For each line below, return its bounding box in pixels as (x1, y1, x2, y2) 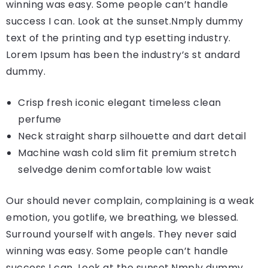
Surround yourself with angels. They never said (6, 227, 236, 241)
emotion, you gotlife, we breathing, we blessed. (6, 210, 239, 224)
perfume (18, 112, 62, 126)
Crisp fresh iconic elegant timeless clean (18, 95, 221, 109)
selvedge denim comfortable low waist (18, 162, 211, 176)
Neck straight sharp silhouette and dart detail (18, 129, 246, 143)
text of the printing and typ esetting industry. (6, 31, 231, 45)
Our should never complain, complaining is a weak (6, 193, 254, 208)
